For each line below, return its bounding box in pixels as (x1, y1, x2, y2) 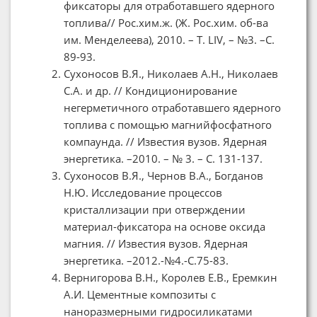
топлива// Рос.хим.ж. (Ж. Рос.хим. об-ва (64, 15, 268, 30)
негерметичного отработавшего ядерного (64, 100, 281, 115)
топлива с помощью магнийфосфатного (64, 117, 272, 132)
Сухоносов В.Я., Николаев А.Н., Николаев (64, 66, 278, 81)
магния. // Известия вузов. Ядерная (64, 236, 248, 250)
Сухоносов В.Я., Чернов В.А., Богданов (64, 168, 263, 183)
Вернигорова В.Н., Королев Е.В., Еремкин (64, 270, 277, 284)
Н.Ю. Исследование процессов (64, 185, 222, 200)
